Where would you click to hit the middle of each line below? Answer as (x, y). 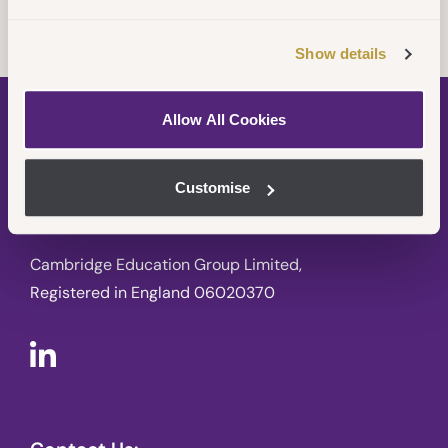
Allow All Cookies (224, 119)
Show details (341, 54)
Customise (213, 188)
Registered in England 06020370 (152, 292)
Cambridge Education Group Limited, (166, 264)
